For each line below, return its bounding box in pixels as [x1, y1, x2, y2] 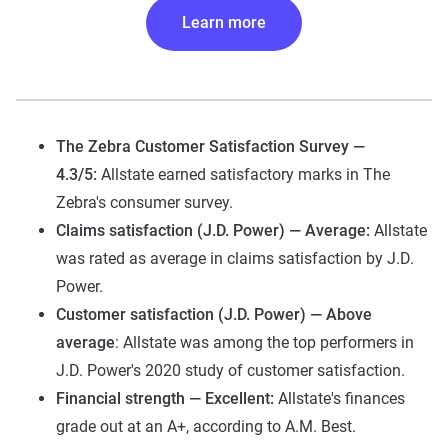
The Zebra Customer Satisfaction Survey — [56, 137, 365, 156]
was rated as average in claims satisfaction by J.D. [56, 249, 414, 268]
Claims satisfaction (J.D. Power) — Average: [56, 221, 374, 240]
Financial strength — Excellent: [56, 389, 278, 408]
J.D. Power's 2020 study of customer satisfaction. [56, 361, 409, 380]
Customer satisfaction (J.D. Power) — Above [56, 305, 372, 324]
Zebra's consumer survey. [56, 193, 233, 212]
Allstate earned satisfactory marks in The [97, 165, 390, 184]
